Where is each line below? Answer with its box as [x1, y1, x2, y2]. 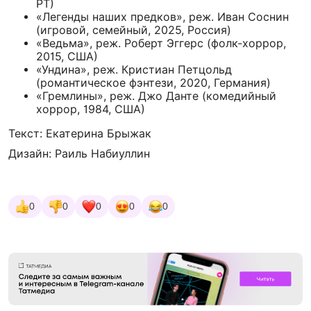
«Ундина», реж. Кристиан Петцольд [36, 62, 232, 76]
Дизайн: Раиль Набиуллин [8, 146, 150, 160]
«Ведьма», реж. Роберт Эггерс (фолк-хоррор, [36, 36, 286, 50]
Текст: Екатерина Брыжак [8, 126, 151, 140]
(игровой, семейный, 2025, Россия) [36, 23, 231, 37]
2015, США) [36, 49, 98, 63]
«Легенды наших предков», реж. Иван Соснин [36, 10, 289, 24]
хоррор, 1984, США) [36, 102, 145, 116]
